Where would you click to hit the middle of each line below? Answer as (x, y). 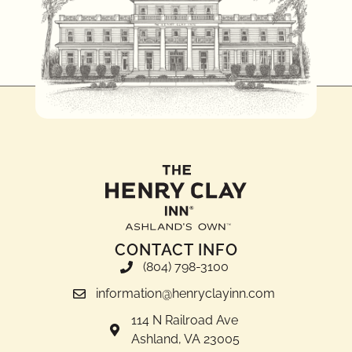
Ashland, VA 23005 (185, 339)
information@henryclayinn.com (185, 294)
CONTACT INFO (176, 250)
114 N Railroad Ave (185, 321)
